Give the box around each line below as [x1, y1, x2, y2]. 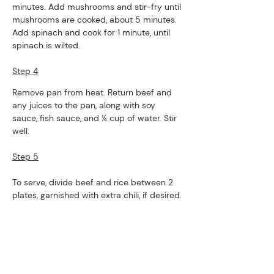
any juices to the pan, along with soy [12, 99, 158, 111]
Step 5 [12, 150, 39, 162]
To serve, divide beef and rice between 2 [12, 176, 176, 188]
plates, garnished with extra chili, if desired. [12, 189, 182, 201]
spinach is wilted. [12, 39, 83, 51]
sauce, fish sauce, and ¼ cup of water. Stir [12, 112, 179, 124]
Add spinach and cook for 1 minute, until [12, 26, 172, 38]
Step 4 [12, 65, 38, 76]
